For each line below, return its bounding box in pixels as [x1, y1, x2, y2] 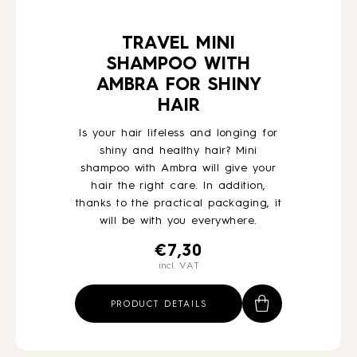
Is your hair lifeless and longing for [79, 127, 278, 139]
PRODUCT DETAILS [110, 300, 207, 309]
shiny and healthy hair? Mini [100, 145, 257, 156]
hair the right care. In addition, [91, 180, 266, 191]
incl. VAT [158, 261, 199, 271]
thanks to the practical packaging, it [75, 198, 282, 209]
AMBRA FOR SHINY [96, 76, 261, 94]
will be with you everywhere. [100, 215, 257, 226]
